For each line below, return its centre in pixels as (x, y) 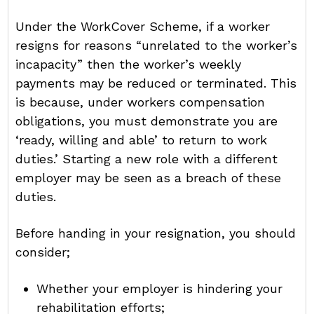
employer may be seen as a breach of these (149, 178)
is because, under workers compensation (141, 102)
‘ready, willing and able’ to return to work (142, 140)
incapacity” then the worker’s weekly (129, 64)
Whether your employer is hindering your (160, 288)
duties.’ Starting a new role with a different (147, 159)
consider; (43, 252)
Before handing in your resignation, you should (156, 233)
